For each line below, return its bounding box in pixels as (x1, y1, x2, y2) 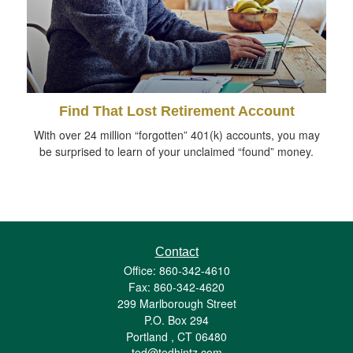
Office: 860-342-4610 (123, 262, 230, 278)
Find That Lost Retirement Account (58, 102, 295, 119)
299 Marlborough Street (117, 295, 236, 311)
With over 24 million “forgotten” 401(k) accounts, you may (33, 126, 320, 143)
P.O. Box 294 (144, 311, 209, 328)
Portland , (126, 328, 174, 344)
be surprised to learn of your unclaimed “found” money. (39, 143, 314, 159)
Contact (154, 244, 199, 258)
